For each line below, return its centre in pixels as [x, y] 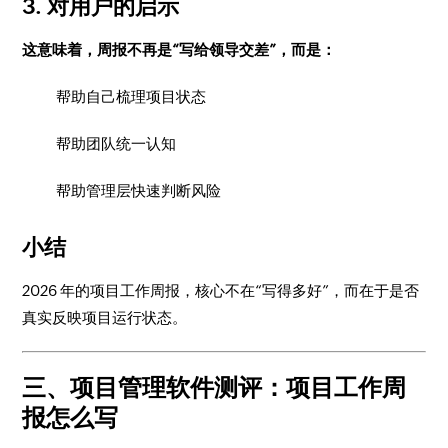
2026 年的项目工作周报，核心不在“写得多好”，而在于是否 [221, 290]
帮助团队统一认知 [116, 143]
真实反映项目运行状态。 [105, 317]
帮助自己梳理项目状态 [131, 96]
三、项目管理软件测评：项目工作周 [214, 387]
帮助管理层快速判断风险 [139, 190]
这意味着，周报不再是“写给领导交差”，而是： [179, 49]
